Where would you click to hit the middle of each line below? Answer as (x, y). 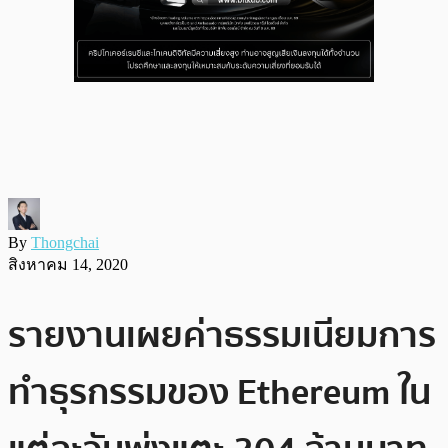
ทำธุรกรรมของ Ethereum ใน (219, 392)
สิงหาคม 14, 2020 (68, 264)
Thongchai (65, 242)
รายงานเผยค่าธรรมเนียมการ (222, 335)
